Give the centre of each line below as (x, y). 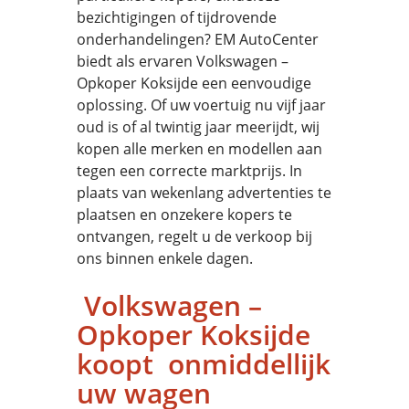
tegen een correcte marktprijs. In (189, 171)
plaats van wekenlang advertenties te (204, 193)
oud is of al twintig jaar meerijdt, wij (198, 127)
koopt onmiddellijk (204, 364)
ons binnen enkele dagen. (165, 258)
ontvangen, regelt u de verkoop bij (194, 236)
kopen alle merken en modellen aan (199, 149)
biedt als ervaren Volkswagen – (183, 61)
